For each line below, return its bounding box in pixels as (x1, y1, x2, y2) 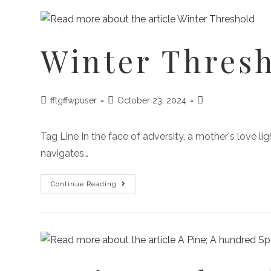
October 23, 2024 (117, 96, 187, 106)
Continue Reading (51, 180, 117, 189)
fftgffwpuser (50, 96, 97, 106)
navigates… (41, 148, 89, 160)
